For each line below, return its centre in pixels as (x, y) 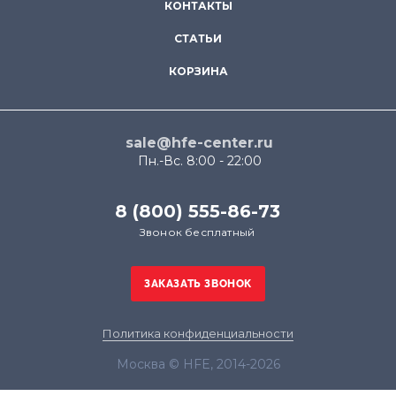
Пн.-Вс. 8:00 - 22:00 (199, 161)
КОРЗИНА (198, 71)
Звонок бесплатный (197, 232)
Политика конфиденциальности (198, 333)
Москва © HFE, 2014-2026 (198, 364)
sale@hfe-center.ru (199, 143)
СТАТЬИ (198, 38)
